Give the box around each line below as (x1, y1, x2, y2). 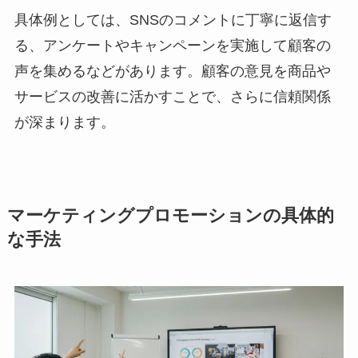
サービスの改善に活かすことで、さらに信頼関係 (14, 89, 331, 105)
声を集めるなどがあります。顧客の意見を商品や (14, 63, 331, 80)
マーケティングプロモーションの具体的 (6, 206, 334, 226)
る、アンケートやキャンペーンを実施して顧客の (14, 38, 331, 54)
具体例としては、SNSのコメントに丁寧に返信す (14, 12, 332, 29)
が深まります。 (14, 114, 115, 131)
